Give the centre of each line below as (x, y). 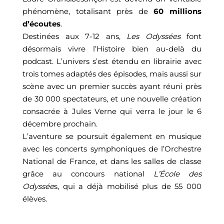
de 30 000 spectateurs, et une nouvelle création (112, 99)
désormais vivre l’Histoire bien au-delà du (112, 49)
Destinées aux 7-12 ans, (74, 36)
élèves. (35, 199)
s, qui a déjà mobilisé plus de (114, 186)
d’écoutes (41, 24)
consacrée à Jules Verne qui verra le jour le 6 (112, 111)
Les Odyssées (153, 36)
